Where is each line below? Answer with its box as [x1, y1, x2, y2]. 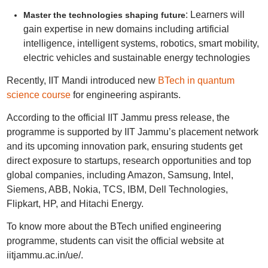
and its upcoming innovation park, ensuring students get [6, 141, 242, 151]
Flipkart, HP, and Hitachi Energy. [6, 199, 144, 209]
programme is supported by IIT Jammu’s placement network [6, 127, 258, 137]
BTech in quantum [157, 75, 234, 86]
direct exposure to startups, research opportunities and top [6, 156, 251, 166]
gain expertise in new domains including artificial [23, 24, 229, 34]
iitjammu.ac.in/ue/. [6, 250, 83, 260]
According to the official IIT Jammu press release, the [6, 112, 230, 123]
